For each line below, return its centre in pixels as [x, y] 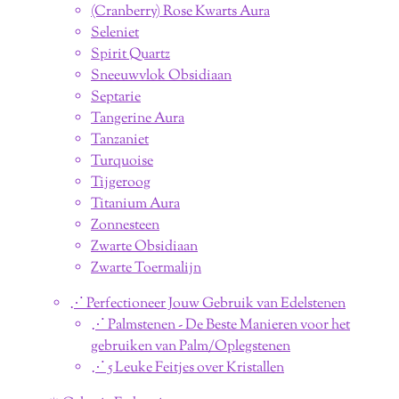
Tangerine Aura [138, 118]
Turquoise [122, 161]
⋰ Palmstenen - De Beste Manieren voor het [220, 325]
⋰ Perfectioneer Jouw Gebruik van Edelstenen [208, 304]
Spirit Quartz [130, 54]
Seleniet [115, 33]
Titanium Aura [135, 204]
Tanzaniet [120, 140]
